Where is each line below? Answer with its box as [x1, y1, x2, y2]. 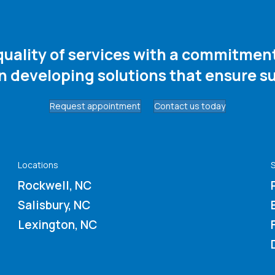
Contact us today [154, 99, 225, 112]
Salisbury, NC [18, 196, 90, 213]
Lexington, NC [18, 216, 97, 233]
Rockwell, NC [18, 177, 91, 193]
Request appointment [50, 99, 141, 112]
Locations [18, 158, 58, 171]
